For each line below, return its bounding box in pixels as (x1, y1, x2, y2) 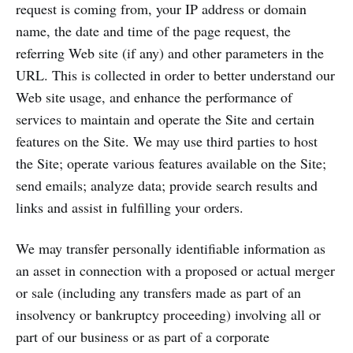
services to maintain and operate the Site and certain (16, 110, 314, 128)
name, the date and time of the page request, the (16, 21, 291, 40)
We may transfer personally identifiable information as (16, 239, 325, 258)
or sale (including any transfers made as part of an (16, 283, 301, 302)
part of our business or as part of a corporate (16, 327, 269, 346)
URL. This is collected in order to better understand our (16, 65, 335, 84)
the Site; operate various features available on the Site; (16, 154, 326, 173)
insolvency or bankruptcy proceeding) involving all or (16, 305, 321, 324)
